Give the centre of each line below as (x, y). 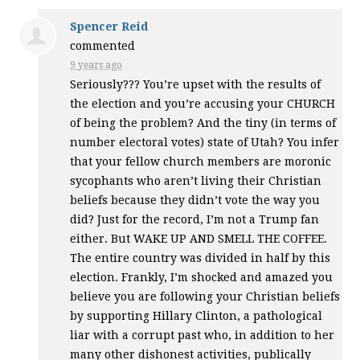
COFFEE (304, 238)
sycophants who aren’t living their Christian (196, 180)
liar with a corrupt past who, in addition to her (202, 335)
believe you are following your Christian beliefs (205, 296)
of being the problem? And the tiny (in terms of (203, 123)
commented (103, 45)
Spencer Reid (109, 26)
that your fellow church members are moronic (201, 161)
